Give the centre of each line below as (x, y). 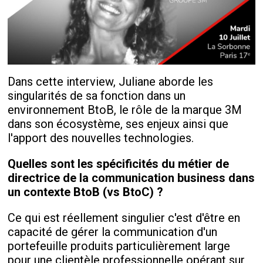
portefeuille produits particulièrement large (119, 246)
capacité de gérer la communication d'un (113, 232)
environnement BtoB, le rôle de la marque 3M (125, 109)
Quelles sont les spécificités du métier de (119, 163)
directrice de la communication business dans (131, 178)
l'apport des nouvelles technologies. (101, 138)
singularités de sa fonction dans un (97, 95)
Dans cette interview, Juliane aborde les (111, 81)
